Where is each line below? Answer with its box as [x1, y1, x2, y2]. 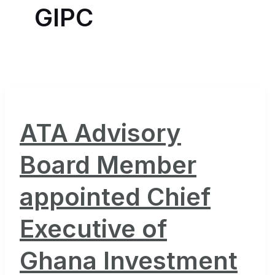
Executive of [20, 213, 167, 244]
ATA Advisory [20, 117, 181, 148]
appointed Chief [20, 181, 211, 212]
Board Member [20, 149, 196, 180]
